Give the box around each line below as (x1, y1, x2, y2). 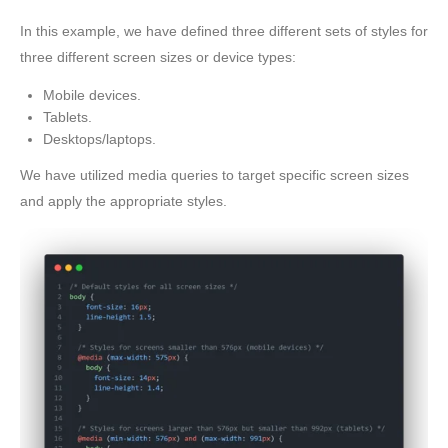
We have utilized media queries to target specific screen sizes (20, 166, 409, 183)
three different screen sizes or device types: (20, 48, 296, 65)
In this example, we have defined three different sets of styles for (20, 22, 428, 39)
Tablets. (43, 109, 93, 126)
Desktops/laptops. (43, 131, 157, 148)
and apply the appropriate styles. (20, 192, 227, 209)
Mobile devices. (43, 87, 142, 104)
